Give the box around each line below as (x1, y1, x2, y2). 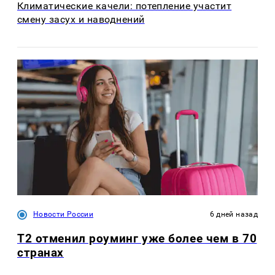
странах (17, 245, 64, 260)
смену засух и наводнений (17, 14, 145, 25)
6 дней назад (209, 209, 258, 219)
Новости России (33, 209, 94, 219)
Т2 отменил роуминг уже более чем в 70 (17, 231, 257, 246)
